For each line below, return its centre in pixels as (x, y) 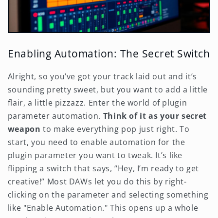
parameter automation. (55, 116)
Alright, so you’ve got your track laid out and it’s (102, 77)
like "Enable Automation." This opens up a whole (103, 208)
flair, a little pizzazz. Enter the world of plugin (97, 103)
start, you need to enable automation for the (96, 142)
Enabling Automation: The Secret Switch (109, 54)
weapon (24, 129)
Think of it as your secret (155, 116)
